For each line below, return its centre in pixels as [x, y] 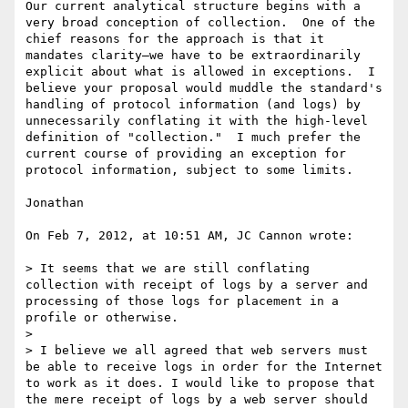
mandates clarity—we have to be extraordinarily [193, 56]
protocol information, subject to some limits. [189, 170]
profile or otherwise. [102, 318]
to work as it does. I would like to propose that [200, 383]
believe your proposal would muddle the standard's [204, 88]
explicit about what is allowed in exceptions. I [200, 72]
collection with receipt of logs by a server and [197, 285]
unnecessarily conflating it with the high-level [197, 121]
